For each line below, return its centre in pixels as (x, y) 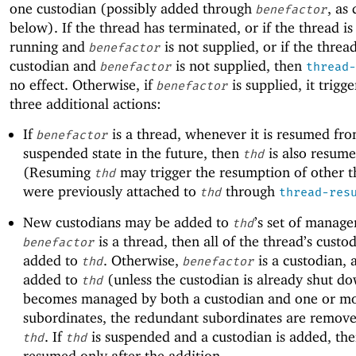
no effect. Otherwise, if (83, 85)
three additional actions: (85, 104)
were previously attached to (111, 192)
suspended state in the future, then (133, 153)
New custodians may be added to (128, 222)
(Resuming (58, 172)
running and (49, 47)
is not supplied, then (239, 66)
